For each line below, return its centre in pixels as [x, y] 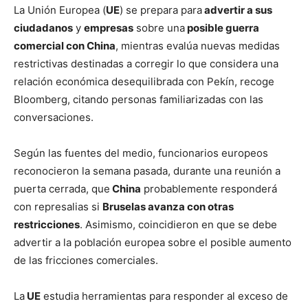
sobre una [159, 28]
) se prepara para [161, 10]
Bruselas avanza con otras [168, 207]
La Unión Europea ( [60, 10]
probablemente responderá [209, 189]
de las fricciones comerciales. [86, 260]
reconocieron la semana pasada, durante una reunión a [147, 171]
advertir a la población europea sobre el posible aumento [153, 242]
